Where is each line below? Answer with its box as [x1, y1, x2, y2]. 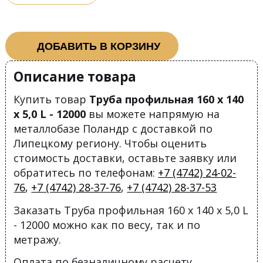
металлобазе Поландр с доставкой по [14, 122, 213, 136]
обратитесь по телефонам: [14, 166, 159, 180]
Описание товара [14, 67, 137, 86]
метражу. [14, 232, 62, 247]
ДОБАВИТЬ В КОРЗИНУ [36, 41, 160, 53]
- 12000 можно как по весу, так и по [14, 217, 201, 232]
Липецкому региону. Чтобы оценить [14, 136, 207, 151]
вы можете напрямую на [86, 107, 220, 122]
